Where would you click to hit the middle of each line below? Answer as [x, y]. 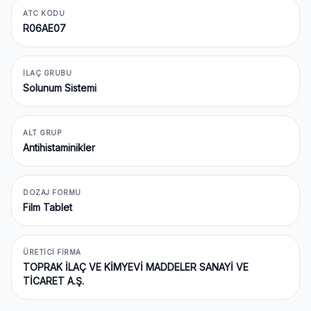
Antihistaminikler [59, 148]
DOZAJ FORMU [52, 192]
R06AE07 [44, 28]
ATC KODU [44, 13]
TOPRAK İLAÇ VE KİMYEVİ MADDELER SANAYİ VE [136, 267]
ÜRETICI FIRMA [52, 252]
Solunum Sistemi [60, 88]
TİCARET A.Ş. [53, 281]
